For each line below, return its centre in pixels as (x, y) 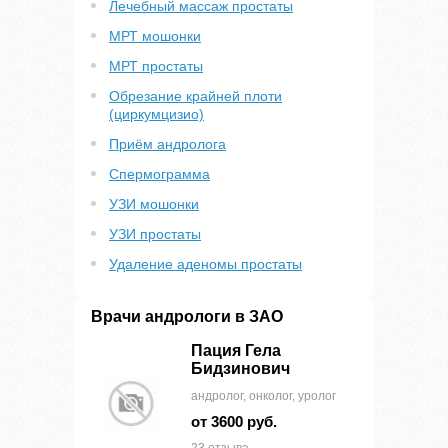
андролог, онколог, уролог (263, 396)
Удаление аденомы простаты (205, 264)
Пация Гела (236, 350)
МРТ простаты (156, 66)
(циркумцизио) (156, 114)
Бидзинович (240, 368)
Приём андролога (167, 144)
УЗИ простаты (155, 234)
